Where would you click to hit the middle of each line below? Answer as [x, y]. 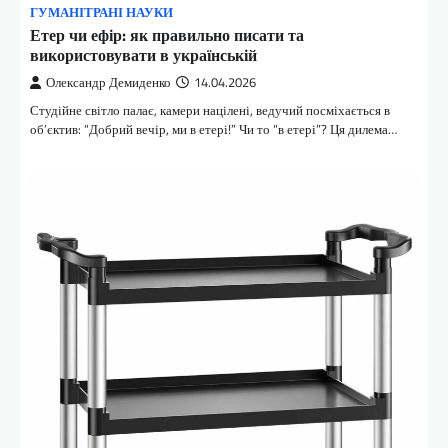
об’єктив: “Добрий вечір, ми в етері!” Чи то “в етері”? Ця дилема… [213, 128]
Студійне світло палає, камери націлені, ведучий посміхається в [210, 109]
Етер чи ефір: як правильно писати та [167, 34]
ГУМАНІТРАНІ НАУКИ [101, 12]
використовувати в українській [143, 54]
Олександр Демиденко [108, 82]
